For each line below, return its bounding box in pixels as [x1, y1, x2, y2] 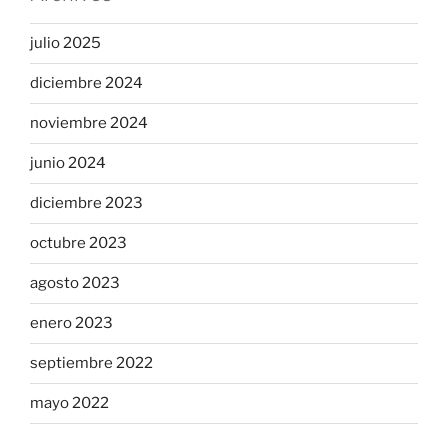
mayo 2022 [30, 394, 109, 413]
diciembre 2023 [30, 194, 143, 213]
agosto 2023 [30, 274, 120, 293]
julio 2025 [30, 34, 101, 53]
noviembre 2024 [30, 114, 148, 133]
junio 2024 [30, 154, 106, 173]
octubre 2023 [30, 234, 127, 253]
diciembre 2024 [30, 74, 143, 93]
